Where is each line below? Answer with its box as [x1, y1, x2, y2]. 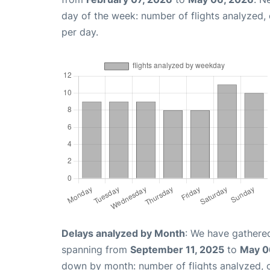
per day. [61, 25, 98, 38]
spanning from [61, 243, 130, 256]
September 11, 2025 [130, 243, 224, 256]
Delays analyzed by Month [61, 227, 185, 239]
